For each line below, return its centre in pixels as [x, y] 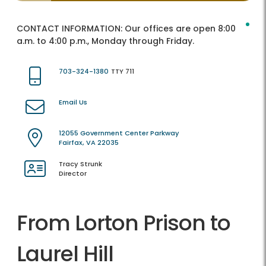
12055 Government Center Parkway [119, 133]
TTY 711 [123, 72]
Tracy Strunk [80, 164]
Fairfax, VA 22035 [89, 143]
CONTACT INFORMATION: [71, 29]
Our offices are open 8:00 [180, 29]
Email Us [73, 102]
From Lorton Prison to [123, 223]
